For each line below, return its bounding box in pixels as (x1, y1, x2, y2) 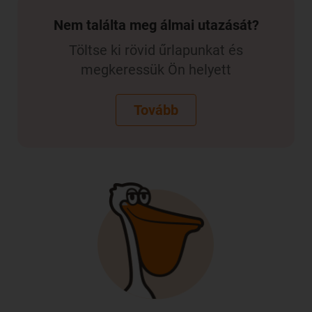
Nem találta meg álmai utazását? (53, 17, 259, 34)
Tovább (134, 102, 178, 119)
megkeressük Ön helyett (81, 61, 231, 79)
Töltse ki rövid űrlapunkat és (69, 42, 243, 59)
